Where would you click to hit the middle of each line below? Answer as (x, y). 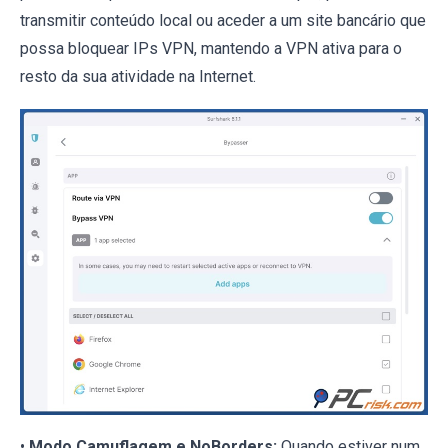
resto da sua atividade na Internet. (138, 76)
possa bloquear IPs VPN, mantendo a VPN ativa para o (211, 48)
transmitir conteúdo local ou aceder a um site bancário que (223, 20)
